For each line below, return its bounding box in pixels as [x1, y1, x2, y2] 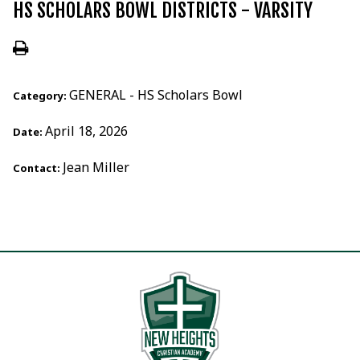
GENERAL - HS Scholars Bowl [68, 86, 243, 104]
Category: [12, 88, 69, 104]
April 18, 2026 [44, 122, 128, 141]
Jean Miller [62, 158, 129, 177]
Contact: [12, 161, 63, 176]
